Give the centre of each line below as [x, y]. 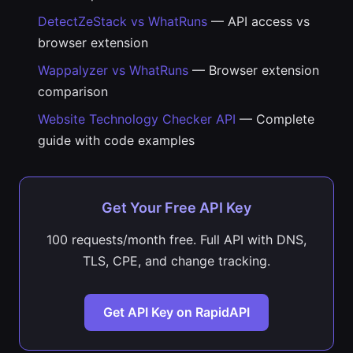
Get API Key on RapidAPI [176, 312]
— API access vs [258, 21]
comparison [73, 91]
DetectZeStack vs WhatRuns [123, 21]
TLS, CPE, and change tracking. [176, 261]
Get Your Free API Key [176, 208]
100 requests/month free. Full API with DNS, [176, 240]
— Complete [275, 119]
